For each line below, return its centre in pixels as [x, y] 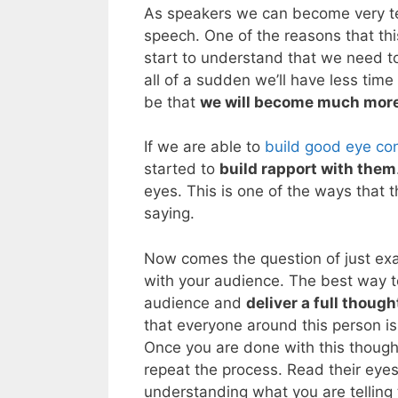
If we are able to [204, 147]
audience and [195, 302]
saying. [169, 214]
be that [172, 102]
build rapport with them [308, 169]
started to [182, 169]
